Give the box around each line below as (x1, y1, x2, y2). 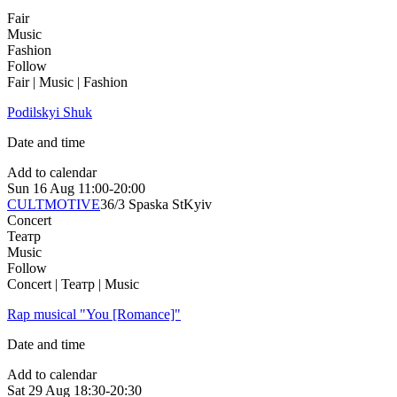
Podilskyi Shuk (7, 105, 92, 121)
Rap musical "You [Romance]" (7, 307, 181, 323)
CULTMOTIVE (7, 197, 100, 213)
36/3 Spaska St (100, 197, 183, 213)
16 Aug (33, 181, 74, 197)
